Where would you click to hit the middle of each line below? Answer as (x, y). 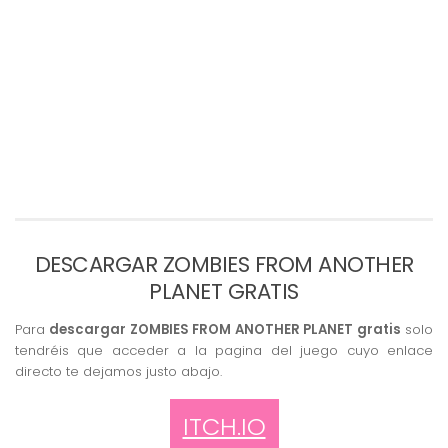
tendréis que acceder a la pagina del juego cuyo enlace (224, 351)
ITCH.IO (224, 426)
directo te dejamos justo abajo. (118, 372)
